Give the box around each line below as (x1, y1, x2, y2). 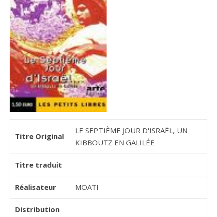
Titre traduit (15, 159, 62, 170)
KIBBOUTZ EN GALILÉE (75, 137, 155, 147)
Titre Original (15, 131, 64, 141)
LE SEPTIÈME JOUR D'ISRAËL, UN (75, 125, 187, 135)
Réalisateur (15, 182, 56, 192)
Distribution (15, 204, 60, 214)
